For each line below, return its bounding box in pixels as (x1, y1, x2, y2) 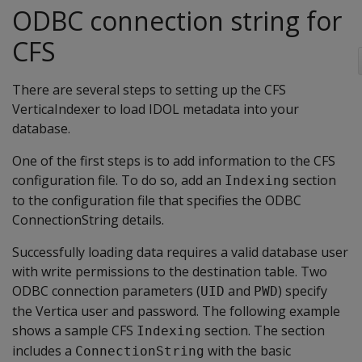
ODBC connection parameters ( (12, 282, 200, 301)
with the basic (204, 342, 291, 360)
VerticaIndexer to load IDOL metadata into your (12, 100, 299, 119)
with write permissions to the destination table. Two (12, 263, 327, 281)
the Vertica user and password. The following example (12, 302, 340, 321)
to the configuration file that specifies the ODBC (12, 192, 301, 210)
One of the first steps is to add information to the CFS (12, 152, 335, 170)
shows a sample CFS (12, 322, 137, 340)
